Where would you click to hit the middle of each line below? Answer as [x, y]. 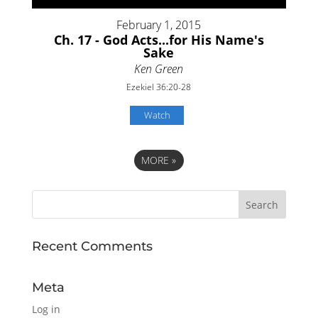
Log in [46, 309]
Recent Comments [92, 246]
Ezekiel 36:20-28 [159, 87]
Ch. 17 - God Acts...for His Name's [159, 39]
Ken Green [159, 68]
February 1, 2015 [159, 24]
